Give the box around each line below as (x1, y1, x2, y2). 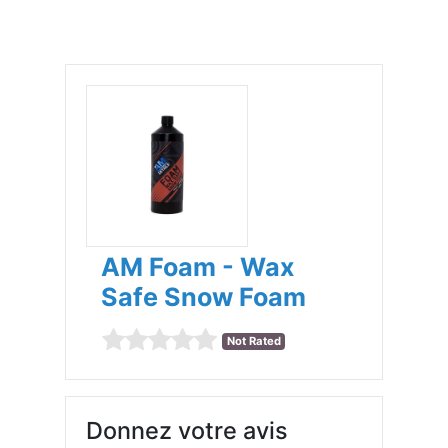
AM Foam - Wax (101, 252, 295, 282)
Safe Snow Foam (101, 282, 307, 312)
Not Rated (226, 334, 281, 349)
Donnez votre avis (86, 415, 289, 445)
